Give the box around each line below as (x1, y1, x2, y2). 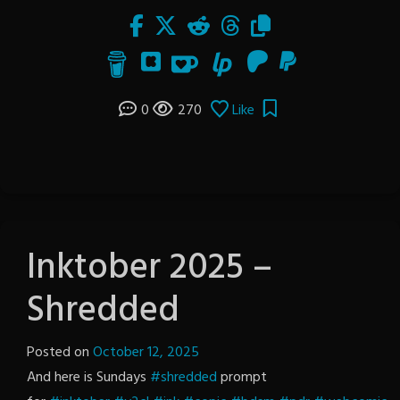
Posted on (27, 340, 93, 364)
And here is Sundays (27, 365, 150, 389)
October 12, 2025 (93, 340, 199, 364)
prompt (217, 365, 267, 389)
